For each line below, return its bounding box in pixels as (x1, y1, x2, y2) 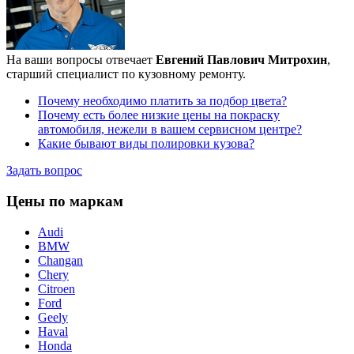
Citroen (38, 281, 75, 296)
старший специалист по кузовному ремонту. (6, 67, 246, 81)
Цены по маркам (6, 193, 123, 210)
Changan (38, 253, 83, 267)
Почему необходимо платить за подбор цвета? (38, 94, 287, 108)
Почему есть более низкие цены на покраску (38, 108, 280, 122)
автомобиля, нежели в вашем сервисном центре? (38, 122, 302, 137)
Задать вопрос (6, 164, 82, 178)
